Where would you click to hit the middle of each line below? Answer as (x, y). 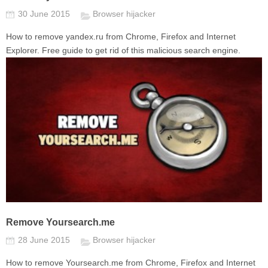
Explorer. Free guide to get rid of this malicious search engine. (123, 51)
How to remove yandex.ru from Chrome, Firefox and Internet (121, 37)
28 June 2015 (45, 240)
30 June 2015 (45, 14)
